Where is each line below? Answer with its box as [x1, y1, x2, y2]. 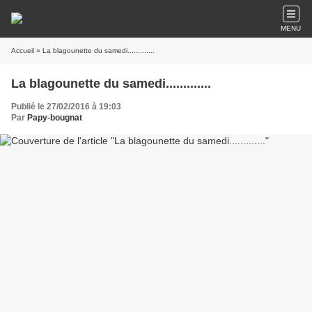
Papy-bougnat [27, 113, 82, 123]
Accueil [11, 47, 34, 54]
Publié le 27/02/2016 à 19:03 [11, 102, 121, 111]
